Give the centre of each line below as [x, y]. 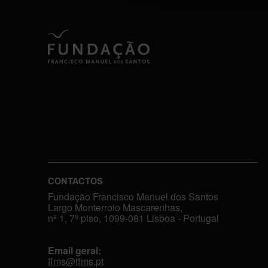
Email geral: [76, 250]
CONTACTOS [75, 181]
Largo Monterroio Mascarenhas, [115, 207]
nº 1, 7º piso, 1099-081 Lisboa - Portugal [133, 218]
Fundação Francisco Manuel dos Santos [133, 196]
